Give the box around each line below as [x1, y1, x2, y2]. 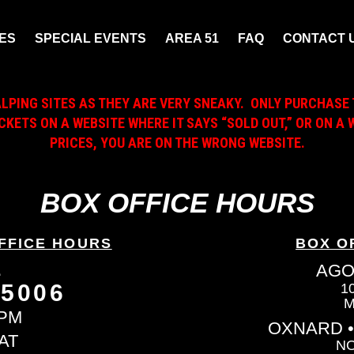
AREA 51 [165, 32, 219, 46]
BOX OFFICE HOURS [40, 187, 314, 218]
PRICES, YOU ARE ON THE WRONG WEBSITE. [49, 134, 305, 151]
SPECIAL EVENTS [35, 32, 146, 46]
